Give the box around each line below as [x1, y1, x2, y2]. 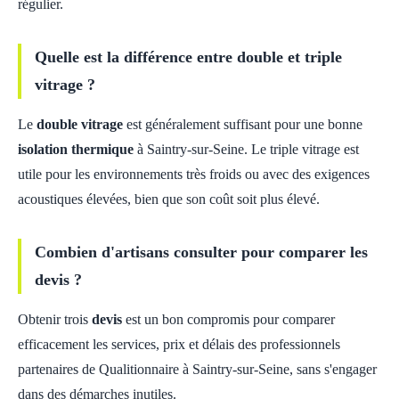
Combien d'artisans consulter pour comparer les [35, 243, 368, 261]
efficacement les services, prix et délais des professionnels [18, 337, 340, 352]
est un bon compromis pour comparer [122, 312, 335, 327]
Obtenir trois [18, 312, 92, 327]
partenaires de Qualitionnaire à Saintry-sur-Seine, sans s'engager [18, 362, 377, 377]
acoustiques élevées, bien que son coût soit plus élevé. [18, 191, 320, 207]
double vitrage [37, 117, 123, 132]
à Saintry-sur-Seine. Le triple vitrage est [134, 142, 359, 157]
